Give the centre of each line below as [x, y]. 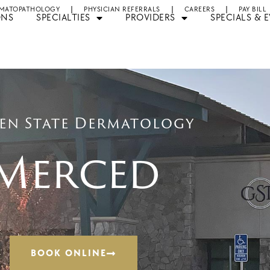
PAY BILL [253, 9]
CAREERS [199, 9]
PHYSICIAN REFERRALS [122, 9]
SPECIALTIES [63, 18]
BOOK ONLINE [69, 253]
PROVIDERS [150, 18]
